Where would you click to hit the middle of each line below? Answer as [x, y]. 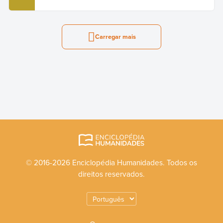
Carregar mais [115, 37]
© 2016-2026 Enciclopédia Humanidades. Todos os [111, 162]
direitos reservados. [111, 173]
